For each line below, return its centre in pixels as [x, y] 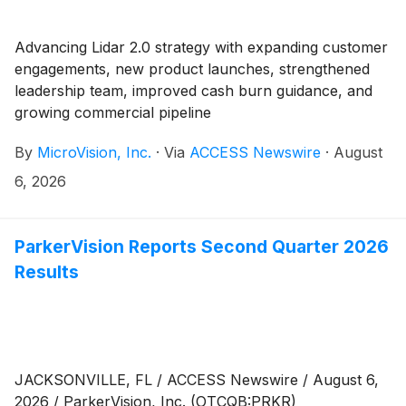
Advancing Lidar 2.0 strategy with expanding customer [201, 47]
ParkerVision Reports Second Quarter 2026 [202, 246]
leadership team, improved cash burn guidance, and [193, 90]
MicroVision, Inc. [94, 152]
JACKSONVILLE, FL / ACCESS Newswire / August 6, [197, 379]
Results [47, 271]
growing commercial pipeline [113, 112]
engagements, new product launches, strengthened [192, 68]
